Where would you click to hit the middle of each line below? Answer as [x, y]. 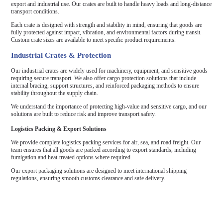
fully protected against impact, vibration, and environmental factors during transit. [107, 32]
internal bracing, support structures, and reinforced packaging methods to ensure [105, 85]
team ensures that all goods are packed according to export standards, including [104, 150]
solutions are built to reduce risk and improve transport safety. [84, 114]
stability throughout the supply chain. [55, 93]
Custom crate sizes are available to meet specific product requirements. [94, 40]
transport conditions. [35, 11]
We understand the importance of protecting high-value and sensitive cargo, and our [109, 106]
